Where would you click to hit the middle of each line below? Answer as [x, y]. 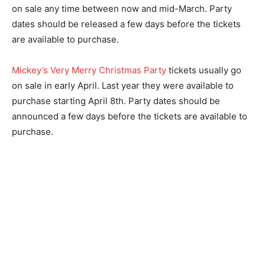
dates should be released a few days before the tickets [126, 24]
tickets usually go [204, 70]
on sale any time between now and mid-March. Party [122, 9]
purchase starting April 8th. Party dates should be [116, 101]
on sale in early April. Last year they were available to [123, 85]
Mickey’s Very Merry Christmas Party [89, 70]
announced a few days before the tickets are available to [130, 116]
